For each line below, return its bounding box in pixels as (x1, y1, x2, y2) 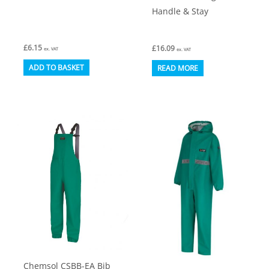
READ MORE (157, 63, 199, 74)
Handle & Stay (152, 5, 209, 17)
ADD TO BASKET (29, 62, 85, 73)
